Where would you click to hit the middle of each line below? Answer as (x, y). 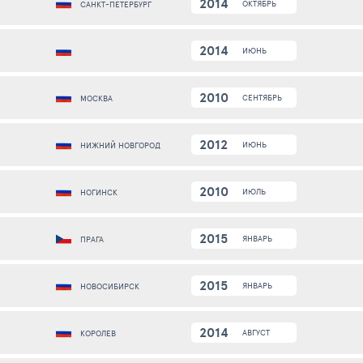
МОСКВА (96, 98)
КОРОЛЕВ (98, 333)
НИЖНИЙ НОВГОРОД (120, 145)
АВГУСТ (256, 333)
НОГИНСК (99, 192)
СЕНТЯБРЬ (262, 98)
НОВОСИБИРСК (110, 286)
